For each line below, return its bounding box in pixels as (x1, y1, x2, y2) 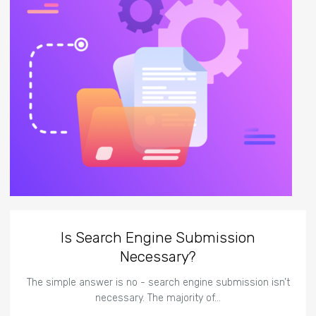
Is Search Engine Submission (61, 228, 256, 246)
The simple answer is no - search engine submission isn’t (26, 276, 290, 288)
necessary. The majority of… (95, 291, 221, 304)
